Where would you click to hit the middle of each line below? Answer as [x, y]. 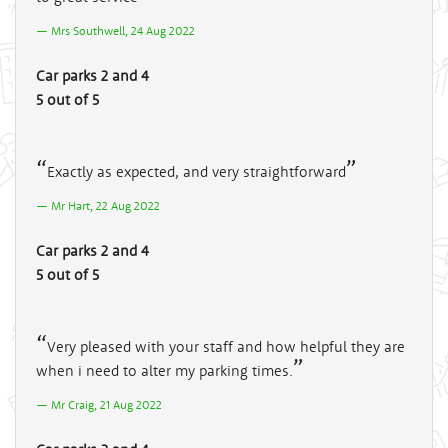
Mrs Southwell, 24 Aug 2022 [123, 30]
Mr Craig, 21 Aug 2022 [106, 404]
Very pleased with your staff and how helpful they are [226, 346]
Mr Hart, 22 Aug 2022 [105, 205]
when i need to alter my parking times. [164, 370]
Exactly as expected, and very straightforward [196, 171]
